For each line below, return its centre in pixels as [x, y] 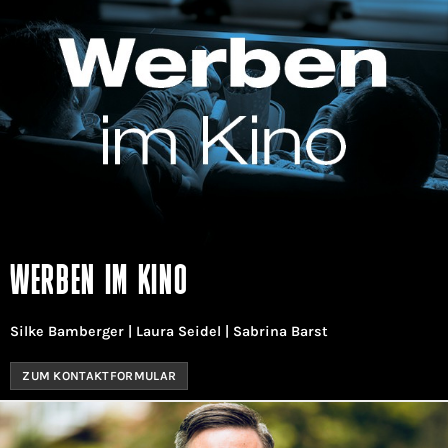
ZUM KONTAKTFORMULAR [99, 375]
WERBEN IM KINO [99, 283]
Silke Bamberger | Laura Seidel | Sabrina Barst [169, 331]
